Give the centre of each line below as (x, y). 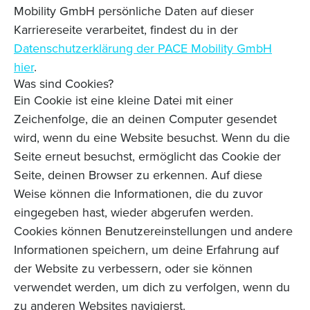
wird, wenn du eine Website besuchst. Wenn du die (152, 138)
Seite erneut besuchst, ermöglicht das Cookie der (147, 156)
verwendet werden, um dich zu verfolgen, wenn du (152, 287)
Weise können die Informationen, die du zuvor (138, 194)
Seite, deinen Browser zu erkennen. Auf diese (138, 175)
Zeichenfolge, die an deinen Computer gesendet (145, 119)
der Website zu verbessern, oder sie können (133, 268)
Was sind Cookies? (64, 84)
